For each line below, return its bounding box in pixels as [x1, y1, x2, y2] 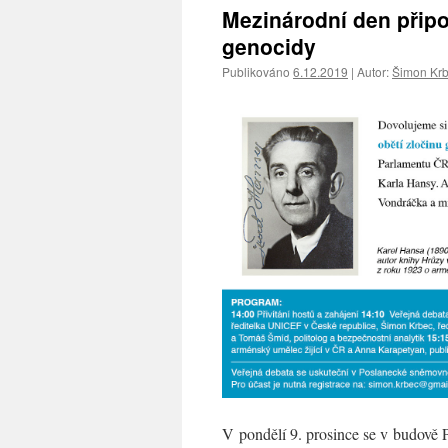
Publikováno [222, 63, 290, 80]
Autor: [357, 63, 389, 80]
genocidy [222, 31, 316, 61]
